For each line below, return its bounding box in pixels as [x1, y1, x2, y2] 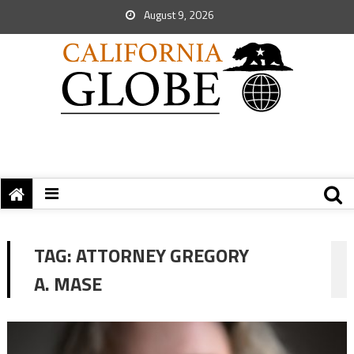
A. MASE [33, 269, 102, 298]
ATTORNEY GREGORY [75, 241, 249, 269]
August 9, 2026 [141, 6, 214, 23]
